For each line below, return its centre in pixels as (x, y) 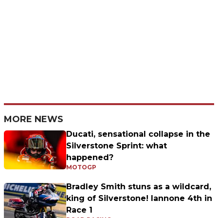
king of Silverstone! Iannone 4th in (139, 198)
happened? (90, 157)
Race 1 (79, 210)
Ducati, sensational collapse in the (138, 134)
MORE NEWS (34, 119)
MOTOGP (81, 167)
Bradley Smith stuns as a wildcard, (139, 186)
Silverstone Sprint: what (117, 145)
